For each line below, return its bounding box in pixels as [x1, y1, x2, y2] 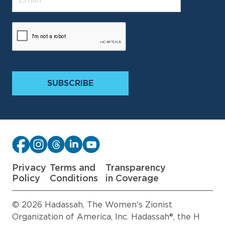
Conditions [49, 174, 98, 183]
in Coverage [105, 174, 159, 183]
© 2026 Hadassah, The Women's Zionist [12, 201, 172, 209]
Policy [12, 174, 40, 183]
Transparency [105, 164, 166, 173]
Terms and [49, 164, 95, 173]
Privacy [12, 164, 46, 173]
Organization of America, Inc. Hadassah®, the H [12, 213, 200, 221]
